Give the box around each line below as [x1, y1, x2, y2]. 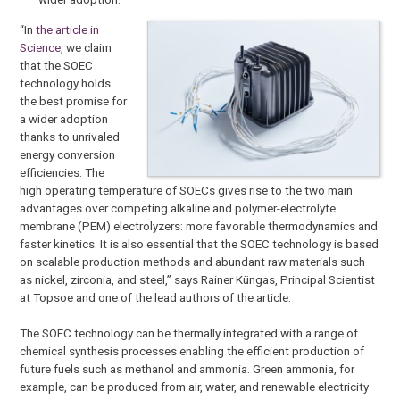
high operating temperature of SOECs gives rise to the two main [20, 183, 354, 198]
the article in [36, 22, 100, 37]
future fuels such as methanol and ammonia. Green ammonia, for [20, 362, 355, 377]
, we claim [61, 40, 112, 55]
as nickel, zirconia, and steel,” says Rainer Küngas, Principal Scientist [20, 272, 376, 287]
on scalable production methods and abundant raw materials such [20, 254, 366, 270]
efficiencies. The [20, 165, 105, 180]
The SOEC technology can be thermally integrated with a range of [20, 326, 359, 341]
